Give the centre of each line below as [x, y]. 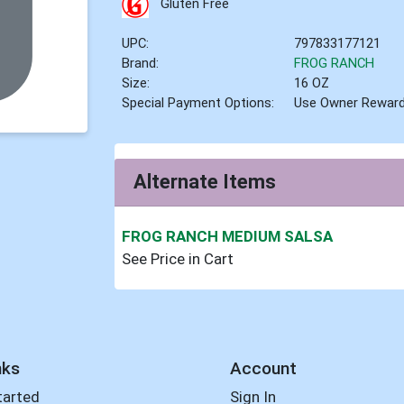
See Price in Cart [178, 258]
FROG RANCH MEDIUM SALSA [228, 236]
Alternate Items [205, 182]
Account [263, 368]
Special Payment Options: [198, 103]
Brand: [141, 64]
